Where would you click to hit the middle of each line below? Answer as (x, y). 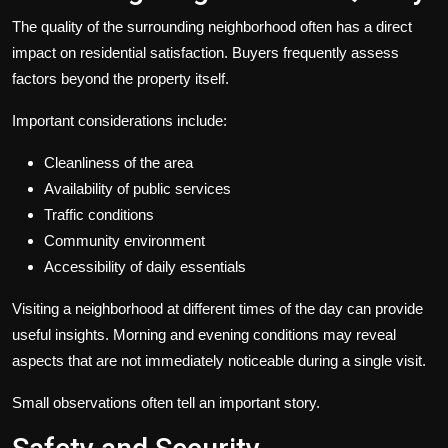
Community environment (124, 241)
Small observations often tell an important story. (166, 403)
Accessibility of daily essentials (145, 267)
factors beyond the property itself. (120, 79)
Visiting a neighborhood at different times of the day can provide (217, 309)
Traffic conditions (99, 215)
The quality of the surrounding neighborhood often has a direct (212, 27)
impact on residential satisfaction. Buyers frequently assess (205, 53)
